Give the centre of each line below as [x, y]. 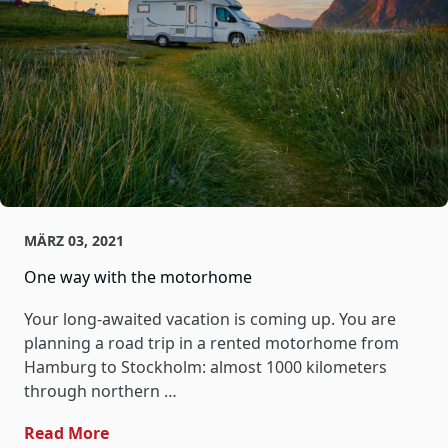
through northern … [100, 391]
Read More [66, 433]
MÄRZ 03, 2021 [74, 241]
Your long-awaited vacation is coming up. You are [210, 319]
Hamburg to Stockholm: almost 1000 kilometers [205, 367]
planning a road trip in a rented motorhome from [211, 343]
